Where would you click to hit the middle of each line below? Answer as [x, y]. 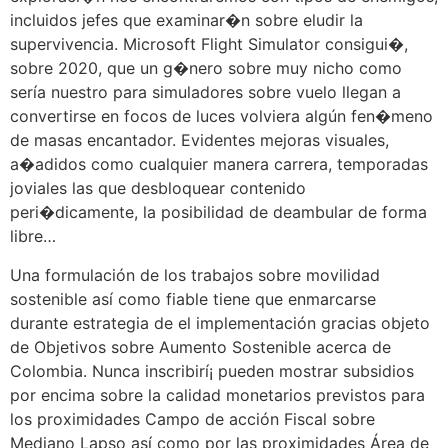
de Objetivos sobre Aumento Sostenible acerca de [200, 346]
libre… [33, 236]
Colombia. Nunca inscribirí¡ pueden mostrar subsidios [212, 370]
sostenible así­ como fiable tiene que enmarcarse [193, 298]
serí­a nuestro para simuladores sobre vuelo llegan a [205, 92]
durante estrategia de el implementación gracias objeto [220, 322]
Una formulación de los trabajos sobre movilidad [195, 274]
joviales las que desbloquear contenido [158, 188]
